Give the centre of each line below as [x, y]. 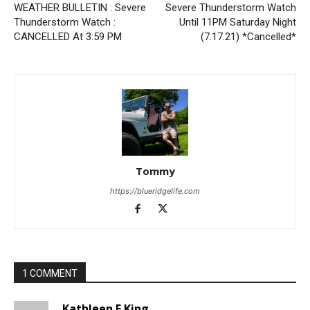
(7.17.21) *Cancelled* [248, 37]
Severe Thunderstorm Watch [231, 8]
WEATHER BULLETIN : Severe [80, 8]
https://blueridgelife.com [155, 191]
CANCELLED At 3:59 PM [68, 37]
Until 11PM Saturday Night [238, 22]
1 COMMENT [50, 274]
